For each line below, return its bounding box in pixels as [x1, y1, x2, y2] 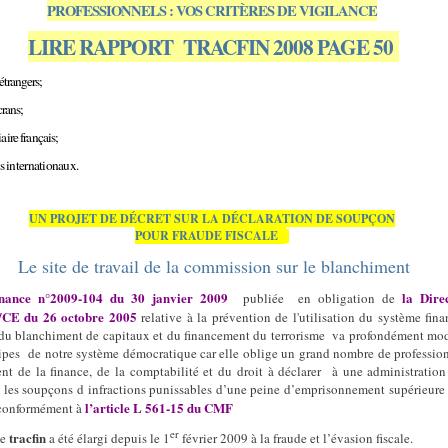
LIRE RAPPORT [27, 31, 173, 62]
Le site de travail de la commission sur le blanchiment [18, 254, 410, 278]
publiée [242, 289, 284, 307]
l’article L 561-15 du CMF [85, 398, 233, 417]
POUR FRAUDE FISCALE [135, 227, 278, 244]
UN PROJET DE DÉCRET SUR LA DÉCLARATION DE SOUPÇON [29, 210, 395, 227]
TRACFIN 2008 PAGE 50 [178, 31, 393, 62]
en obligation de [291, 289, 403, 307]
